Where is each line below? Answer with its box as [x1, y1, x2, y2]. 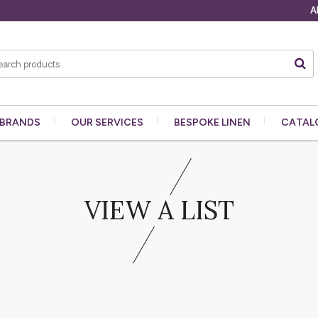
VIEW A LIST [84, 194, 234, 226]
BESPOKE [174, 116, 221, 128]
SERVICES [95, 116, 143, 128]
